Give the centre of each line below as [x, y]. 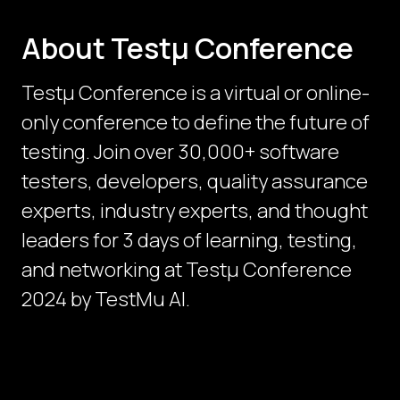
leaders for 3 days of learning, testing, [189, 241]
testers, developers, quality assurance [195, 182]
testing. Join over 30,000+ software [180, 152]
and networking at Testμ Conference [187, 270]
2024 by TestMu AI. [106, 300]
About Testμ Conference [187, 49]
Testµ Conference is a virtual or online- [196, 93]
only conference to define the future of [196, 123]
